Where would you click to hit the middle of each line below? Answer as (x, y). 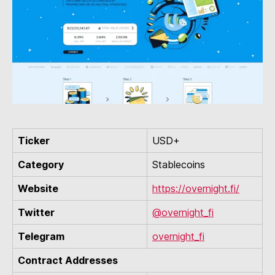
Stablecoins (179, 165)
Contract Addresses (68, 261)
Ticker (34, 141)
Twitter (36, 213)
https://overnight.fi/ (196, 189)
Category (41, 165)
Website (38, 189)
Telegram (41, 237)
